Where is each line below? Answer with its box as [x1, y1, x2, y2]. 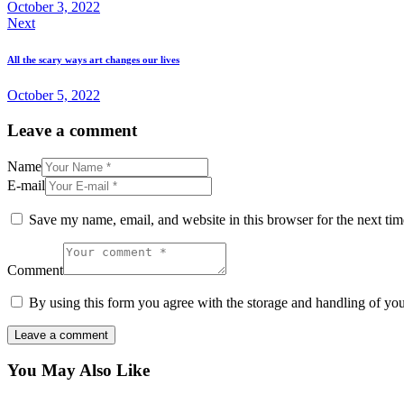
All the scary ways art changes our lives [7, 54, 179, 66]
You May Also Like [7, 361, 150, 381]
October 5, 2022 [7, 87, 100, 104]
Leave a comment [7, 120, 137, 140]
